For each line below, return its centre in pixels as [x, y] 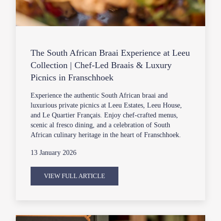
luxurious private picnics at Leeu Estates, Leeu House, [107, 106]
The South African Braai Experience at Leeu [110, 53]
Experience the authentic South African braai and [99, 96]
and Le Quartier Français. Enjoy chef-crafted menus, [105, 115]
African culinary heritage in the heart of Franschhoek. [106, 135]
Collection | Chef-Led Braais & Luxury [101, 65]
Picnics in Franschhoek [72, 78]
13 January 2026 [54, 153]
